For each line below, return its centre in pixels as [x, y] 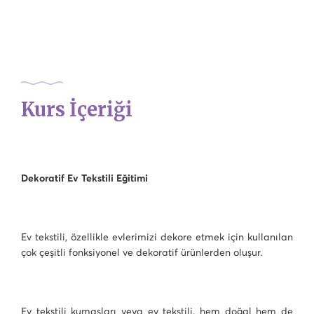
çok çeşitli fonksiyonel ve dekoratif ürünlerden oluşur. [143, 252]
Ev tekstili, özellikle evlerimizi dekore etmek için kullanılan [157, 237]
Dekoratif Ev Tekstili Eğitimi [84, 178]
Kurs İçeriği [77, 109]
